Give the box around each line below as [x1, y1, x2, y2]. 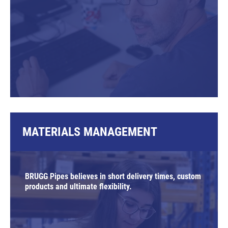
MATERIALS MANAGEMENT [22, 124, 157, 139]
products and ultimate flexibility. [25, 181, 132, 191]
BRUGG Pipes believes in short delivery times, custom [25, 171, 201, 181]
